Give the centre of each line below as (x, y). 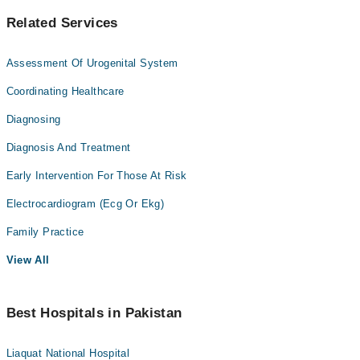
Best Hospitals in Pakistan (94, 313)
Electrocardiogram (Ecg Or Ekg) (85, 204)
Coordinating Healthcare (65, 91)
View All (28, 260)
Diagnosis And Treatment (68, 147)
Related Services (62, 23)
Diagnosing (33, 119)
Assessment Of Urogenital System (92, 63)
